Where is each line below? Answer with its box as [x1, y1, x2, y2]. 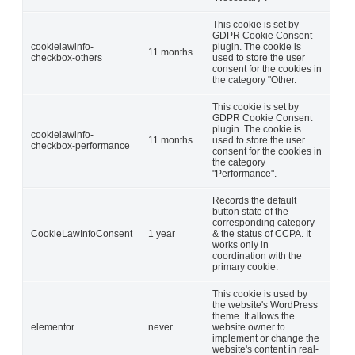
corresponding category [212, 216, 315, 228]
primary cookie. [212, 261, 278, 273]
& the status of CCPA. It [212, 227, 311, 239]
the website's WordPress [212, 299, 318, 311]
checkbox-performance [31, 139, 130, 151]
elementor [31, 321, 74, 333]
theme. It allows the [212, 310, 295, 322]
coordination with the [212, 250, 302, 261]
